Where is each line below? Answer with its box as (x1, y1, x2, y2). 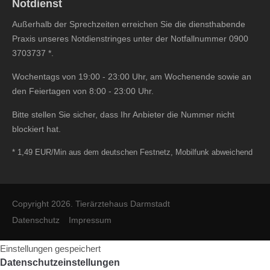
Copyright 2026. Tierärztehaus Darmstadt (12, 199, 170, 209)
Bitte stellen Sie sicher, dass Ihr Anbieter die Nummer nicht (12, 110, 234, 119)
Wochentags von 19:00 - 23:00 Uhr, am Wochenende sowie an (12, 72, 251, 81)
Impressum (69, 215, 111, 225)
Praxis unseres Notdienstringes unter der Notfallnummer (12, 34, 229, 43)
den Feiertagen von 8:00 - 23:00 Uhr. (12, 86, 154, 96)
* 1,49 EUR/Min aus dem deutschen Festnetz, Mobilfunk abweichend (12, 148, 253, 157)
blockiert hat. (12, 124, 61, 134)
